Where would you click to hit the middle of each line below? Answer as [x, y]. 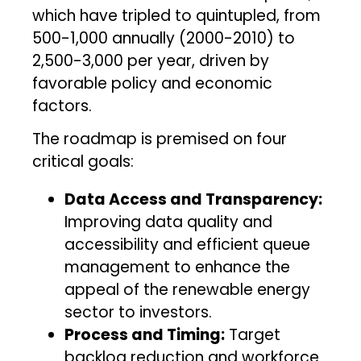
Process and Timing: [145, 334]
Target [253, 334]
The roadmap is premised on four [160, 139]
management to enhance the [178, 267]
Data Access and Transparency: [194, 199]
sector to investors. [139, 312]
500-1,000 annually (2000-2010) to [164, 38]
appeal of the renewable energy [188, 289]
